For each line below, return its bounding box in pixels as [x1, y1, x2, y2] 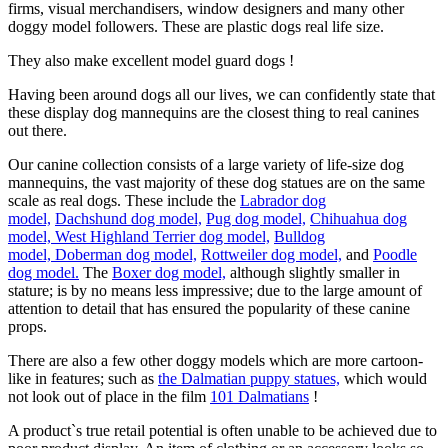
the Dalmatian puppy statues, [158, 369, 340, 387]
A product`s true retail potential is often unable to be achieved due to [8, 421, 437, 439]
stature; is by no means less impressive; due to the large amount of [8, 281, 422, 299]
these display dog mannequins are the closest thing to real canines [8, 103, 419, 121]
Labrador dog [240, 191, 326, 209]
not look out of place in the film [8, 387, 210, 405]
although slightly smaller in [226, 263, 400, 281]
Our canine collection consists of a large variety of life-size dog [8, 155, 404, 173]
